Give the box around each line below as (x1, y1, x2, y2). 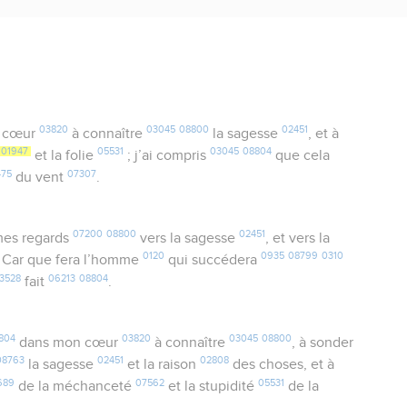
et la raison (124, 357, 201, 372)
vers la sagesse (135, 231, 239, 246)
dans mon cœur (15, 335, 122, 351)
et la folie (31, 148, 98, 164)
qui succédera (164, 253, 262, 268)
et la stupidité (164, 379, 259, 394)
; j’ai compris (124, 148, 211, 164)
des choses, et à (229, 357, 335, 372)
